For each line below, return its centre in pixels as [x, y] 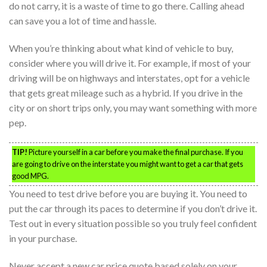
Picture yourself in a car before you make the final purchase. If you [135, 152]
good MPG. [30, 176]
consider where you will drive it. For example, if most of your [130, 63]
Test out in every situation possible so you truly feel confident [133, 223]
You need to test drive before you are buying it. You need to [128, 193]
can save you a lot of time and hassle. [83, 21]
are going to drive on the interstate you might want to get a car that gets [128, 164]
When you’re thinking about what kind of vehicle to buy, [121, 48]
